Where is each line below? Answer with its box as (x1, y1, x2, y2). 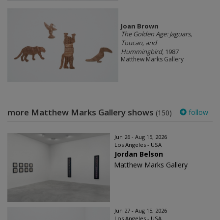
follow (187, 108, 208, 117)
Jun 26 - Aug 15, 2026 (114, 133, 167, 141)
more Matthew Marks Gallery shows (7, 107, 156, 118)
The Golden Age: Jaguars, (120, 29, 192, 38)
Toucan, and (120, 38, 157, 47)
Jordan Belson (114, 149, 163, 159)
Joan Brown (120, 21, 159, 30)
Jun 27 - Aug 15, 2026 (114, 207, 167, 215)
